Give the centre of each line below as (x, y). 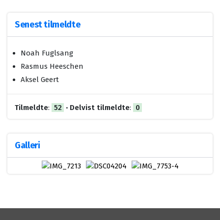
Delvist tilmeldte (100, 107)
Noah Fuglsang (47, 53)
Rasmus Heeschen (52, 66)
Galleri (27, 145)
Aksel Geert (40, 79)
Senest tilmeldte (48, 24)
